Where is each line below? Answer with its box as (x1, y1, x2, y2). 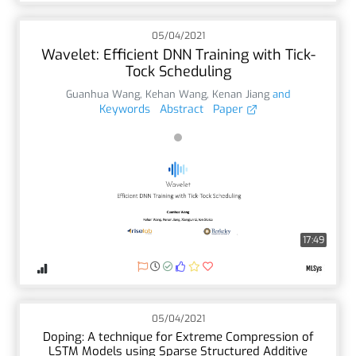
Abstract (159, 101, 203, 117)
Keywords (99, 101, 150, 117)
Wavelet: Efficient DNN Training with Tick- (41, 44, 315, 64)
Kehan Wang (145, 87, 207, 101)
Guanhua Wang (66, 87, 140, 101)
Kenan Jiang (212, 87, 269, 101)
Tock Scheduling (125, 61, 231, 81)
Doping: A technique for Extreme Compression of (42, 328, 314, 345)
